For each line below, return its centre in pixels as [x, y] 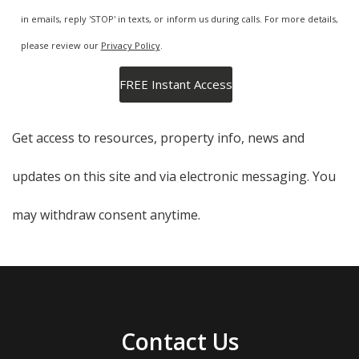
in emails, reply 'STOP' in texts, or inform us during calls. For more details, [179, 19]
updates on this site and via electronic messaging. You [174, 177]
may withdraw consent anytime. [106, 215]
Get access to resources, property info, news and [158, 138]
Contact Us [179, 342]
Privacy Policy [130, 46]
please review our [61, 46]
